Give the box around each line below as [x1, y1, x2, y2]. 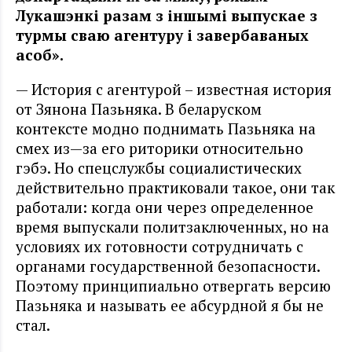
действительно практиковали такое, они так [16, 177, 335, 197]
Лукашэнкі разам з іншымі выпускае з [16, 5, 317, 25]
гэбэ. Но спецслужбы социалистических [16, 157, 302, 178]
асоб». [16, 44, 64, 64]
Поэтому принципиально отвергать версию [16, 275, 331, 295]
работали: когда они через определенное [16, 196, 313, 217]
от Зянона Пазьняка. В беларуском [16, 98, 262, 119]
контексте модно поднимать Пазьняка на [16, 118, 316, 138]
